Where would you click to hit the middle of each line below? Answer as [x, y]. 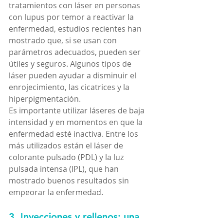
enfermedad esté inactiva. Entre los [74, 134]
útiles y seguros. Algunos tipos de [71, 64]
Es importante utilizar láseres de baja [78, 110]
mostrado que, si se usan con [64, 40]
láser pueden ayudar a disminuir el [73, 75]
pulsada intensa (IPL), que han [65, 169]
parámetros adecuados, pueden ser [76, 52]
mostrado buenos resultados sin [70, 180]
